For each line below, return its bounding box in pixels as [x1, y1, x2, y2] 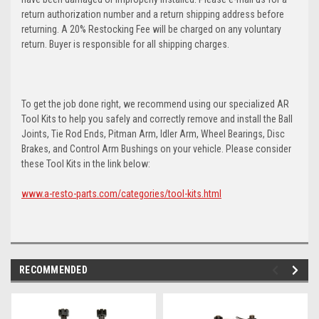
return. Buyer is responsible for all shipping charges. [21, 38, 229, 50]
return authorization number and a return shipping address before [21, 8, 284, 20]
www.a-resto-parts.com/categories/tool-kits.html [21, 187, 221, 199]
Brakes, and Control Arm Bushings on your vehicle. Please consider [21, 142, 291, 155]
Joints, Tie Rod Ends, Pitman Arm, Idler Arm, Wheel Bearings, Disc [21, 127, 285, 140]
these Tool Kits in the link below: [21, 157, 150, 169]
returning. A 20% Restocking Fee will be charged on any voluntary [21, 23, 281, 35]
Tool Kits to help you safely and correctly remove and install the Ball [21, 113, 293, 125]
